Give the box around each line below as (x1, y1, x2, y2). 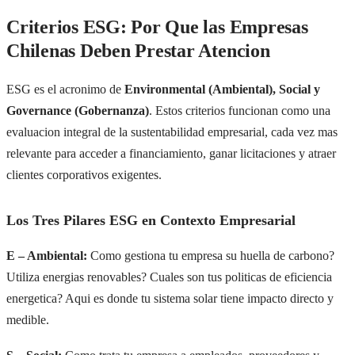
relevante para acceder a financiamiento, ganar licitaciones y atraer (6, 147, 336, 161)
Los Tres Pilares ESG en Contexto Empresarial (6, 212, 296, 228)
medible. (6, 313, 49, 327)
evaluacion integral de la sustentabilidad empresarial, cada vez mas (6, 125, 338, 139)
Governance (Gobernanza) (6, 104, 149, 118)
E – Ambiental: (6, 249, 87, 263)
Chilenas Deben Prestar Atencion (6, 40, 270, 62)
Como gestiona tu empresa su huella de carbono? (87, 249, 334, 263)
